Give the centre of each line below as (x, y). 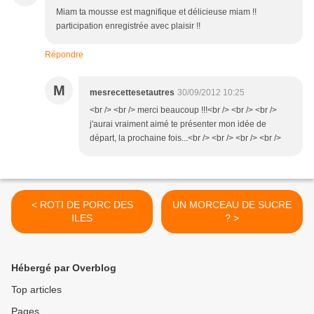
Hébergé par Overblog (64, 268)
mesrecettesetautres (132, 93)
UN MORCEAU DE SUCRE (232, 205)
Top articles (36, 290)
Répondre (64, 55)
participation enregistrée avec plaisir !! (128, 26)
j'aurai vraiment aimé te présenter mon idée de (178, 124)
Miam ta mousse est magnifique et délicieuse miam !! (156, 12)
